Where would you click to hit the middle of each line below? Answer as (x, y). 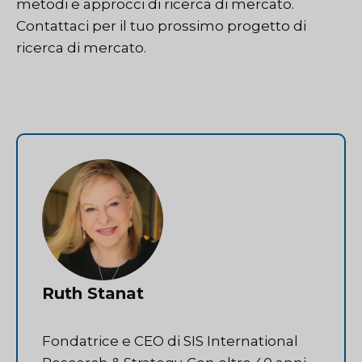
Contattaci (53, 26)
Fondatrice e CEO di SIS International (170, 341)
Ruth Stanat (93, 293)
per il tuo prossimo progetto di (198, 26)
